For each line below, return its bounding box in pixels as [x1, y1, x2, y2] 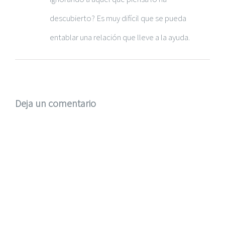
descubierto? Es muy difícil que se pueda [50, 12, 186, 24]
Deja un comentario [15, 96, 96, 109]
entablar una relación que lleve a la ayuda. [50, 31, 190, 43]
